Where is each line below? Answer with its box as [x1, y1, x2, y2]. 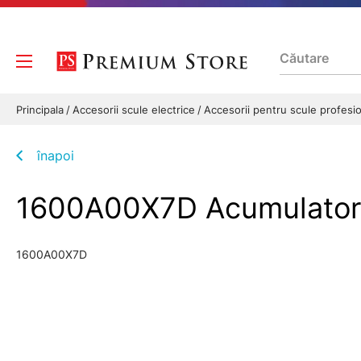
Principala [16, 103, 67, 116]
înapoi [37, 147, 74, 164]
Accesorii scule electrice [73, 103, 198, 116]
